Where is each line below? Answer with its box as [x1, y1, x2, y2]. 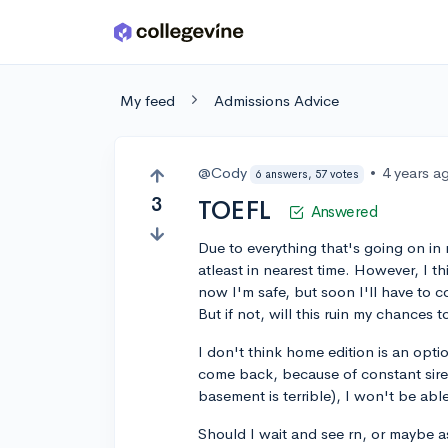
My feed [120, 91, 175, 110]
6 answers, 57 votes [255, 166, 359, 181]
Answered [310, 202, 378, 222]
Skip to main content [21, 27, 162, 46]
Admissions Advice [214, 91, 339, 110]
